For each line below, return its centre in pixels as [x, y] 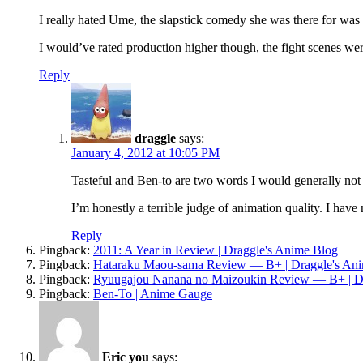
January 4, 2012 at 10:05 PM [145, 152]
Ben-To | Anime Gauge [153, 293]
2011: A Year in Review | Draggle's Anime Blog [216, 250]
